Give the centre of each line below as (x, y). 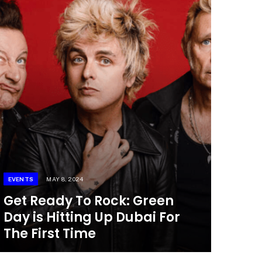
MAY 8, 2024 (65, 179)
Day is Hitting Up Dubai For (92, 217)
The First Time (49, 233)
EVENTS (21, 179)
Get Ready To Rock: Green (88, 201)
